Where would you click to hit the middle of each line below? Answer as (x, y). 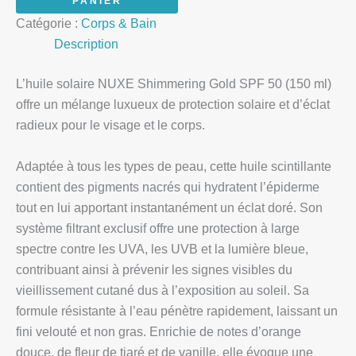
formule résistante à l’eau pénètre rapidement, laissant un (177, 311)
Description (86, 44)
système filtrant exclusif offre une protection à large (158, 228)
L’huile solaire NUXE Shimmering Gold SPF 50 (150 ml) (174, 83)
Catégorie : (48, 23)
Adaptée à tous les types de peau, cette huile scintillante (174, 166)
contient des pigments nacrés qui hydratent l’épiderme (168, 187)
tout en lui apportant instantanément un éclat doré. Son (169, 207)
